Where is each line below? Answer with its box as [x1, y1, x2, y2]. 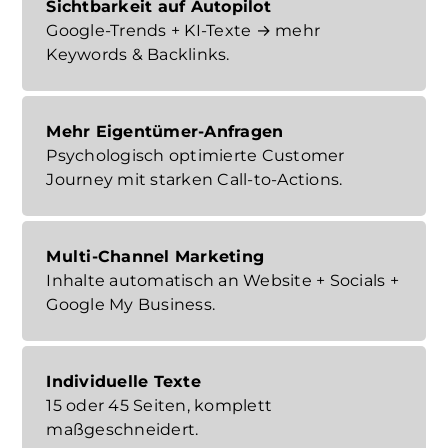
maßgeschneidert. [46, 419, 199, 439]
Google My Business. [46, 294, 216, 314]
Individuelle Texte [46, 371, 201, 391]
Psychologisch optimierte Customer [46, 145, 345, 165]
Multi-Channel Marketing [46, 246, 265, 266]
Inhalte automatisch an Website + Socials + [46, 270, 399, 290]
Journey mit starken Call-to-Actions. [46, 169, 343, 189]
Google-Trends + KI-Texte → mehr [46, 20, 321, 40]
